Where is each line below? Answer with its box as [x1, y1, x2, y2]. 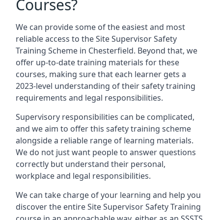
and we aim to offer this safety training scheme [16, 123, 191, 134]
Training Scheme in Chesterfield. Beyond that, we [16, 45, 197, 56]
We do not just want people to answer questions [16, 147, 196, 158]
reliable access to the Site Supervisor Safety [16, 33, 177, 44]
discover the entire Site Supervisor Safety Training [16, 201, 201, 212]
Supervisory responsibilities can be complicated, [16, 111, 194, 122]
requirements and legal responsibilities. [16, 92, 163, 103]
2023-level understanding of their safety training [16, 81, 195, 91]
